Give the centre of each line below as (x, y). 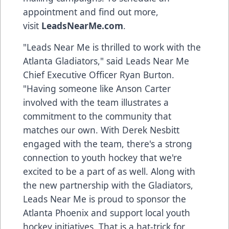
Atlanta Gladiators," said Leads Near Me (106, 61)
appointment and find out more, (91, 12)
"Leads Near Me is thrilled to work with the (112, 47)
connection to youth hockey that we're (102, 157)
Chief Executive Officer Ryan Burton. (99, 74)
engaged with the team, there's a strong (108, 143)
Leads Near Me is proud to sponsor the (105, 199)
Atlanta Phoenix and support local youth (107, 212)
